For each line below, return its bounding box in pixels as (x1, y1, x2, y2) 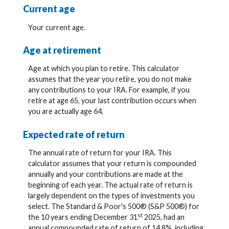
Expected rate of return (23, 128, 125, 140)
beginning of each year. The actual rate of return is (28, 180, 193, 190)
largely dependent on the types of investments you (28, 191, 195, 200)
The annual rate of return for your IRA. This (28, 148, 172, 157)
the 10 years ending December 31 (28, 213, 138, 222)
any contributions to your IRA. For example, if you (28, 85, 190, 95)
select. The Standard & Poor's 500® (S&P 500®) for (28, 202, 199, 211)
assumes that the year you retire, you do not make (28, 75, 192, 84)
